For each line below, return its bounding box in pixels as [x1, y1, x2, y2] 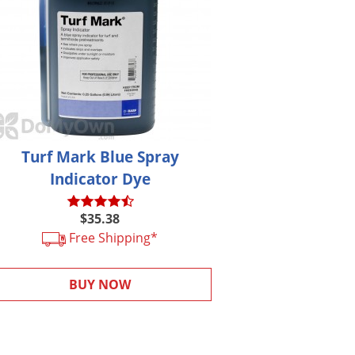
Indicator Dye [49, 169, 151, 189]
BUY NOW [69, 276, 132, 294]
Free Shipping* [66, 229, 158, 247]
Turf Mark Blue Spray [21, 147, 179, 167]
